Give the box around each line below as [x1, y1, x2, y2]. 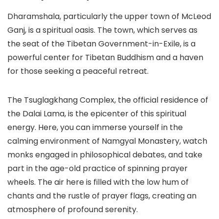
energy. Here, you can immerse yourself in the [7, 122, 183, 133]
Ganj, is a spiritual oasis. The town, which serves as [7, 24, 197, 36]
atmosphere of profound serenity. [7, 204, 138, 216]
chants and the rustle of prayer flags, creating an [7, 190, 197, 202]
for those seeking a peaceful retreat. [7, 66, 149, 77]
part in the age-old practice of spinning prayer [7, 163, 188, 175]
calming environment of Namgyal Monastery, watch [7, 135, 207, 147]
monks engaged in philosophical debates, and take [7, 149, 202, 161]
